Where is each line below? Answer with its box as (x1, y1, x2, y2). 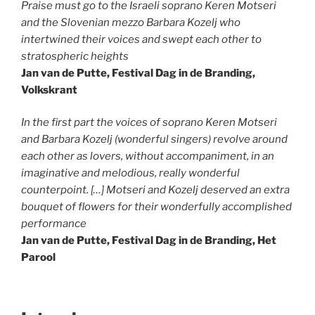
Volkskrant (21, 83, 77, 96)
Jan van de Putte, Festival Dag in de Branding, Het (21, 234, 276, 247)
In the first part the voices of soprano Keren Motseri (21, 116, 277, 129)
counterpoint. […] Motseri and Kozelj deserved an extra (21, 184, 290, 196)
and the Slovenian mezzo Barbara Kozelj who (21, 15, 240, 29)
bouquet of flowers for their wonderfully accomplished (21, 200, 292, 213)
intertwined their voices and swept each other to (21, 32, 262, 46)
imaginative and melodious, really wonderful (21, 167, 240, 179)
